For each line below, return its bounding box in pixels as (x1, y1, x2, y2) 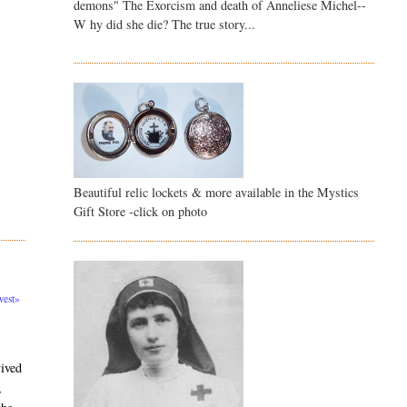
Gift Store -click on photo (73, 203, 207, 221)
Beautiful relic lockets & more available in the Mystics (73, 184, 359, 202)
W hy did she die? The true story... (73, 15, 255, 34)
